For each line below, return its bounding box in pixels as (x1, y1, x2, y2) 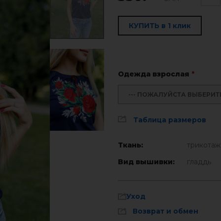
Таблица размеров (133, 115, 206, 124)
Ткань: (118, 141, 143, 149)
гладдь (187, 157, 211, 166)
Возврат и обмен (133, 207, 198, 216)
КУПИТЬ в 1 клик (129, 21, 191, 30)
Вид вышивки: (118, 157, 175, 166)
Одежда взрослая (118, 70, 191, 78)
